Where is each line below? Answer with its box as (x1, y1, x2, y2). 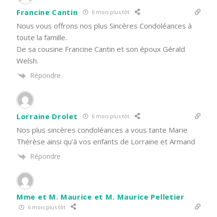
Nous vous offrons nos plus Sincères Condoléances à (16, 20, 192, 31)
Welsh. (16, 55, 38, 65)
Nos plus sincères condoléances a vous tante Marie (16, 124, 187, 135)
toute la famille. (16, 32, 67, 42)
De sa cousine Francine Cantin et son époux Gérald (16, 44, 185, 54)
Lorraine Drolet (16, 111, 78, 121)
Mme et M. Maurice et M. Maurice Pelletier (16, 192, 185, 202)
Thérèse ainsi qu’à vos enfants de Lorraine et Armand (16, 136, 195, 146)
